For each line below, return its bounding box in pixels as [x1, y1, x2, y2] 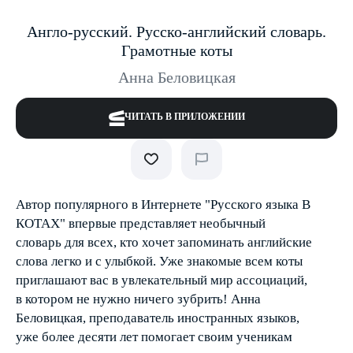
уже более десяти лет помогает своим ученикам [16, 329, 292, 344]
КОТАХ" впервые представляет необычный [16, 216, 266, 231]
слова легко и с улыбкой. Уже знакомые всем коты [16, 254, 303, 269]
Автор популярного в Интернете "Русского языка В [16, 197, 310, 212]
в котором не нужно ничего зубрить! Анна [16, 292, 261, 307]
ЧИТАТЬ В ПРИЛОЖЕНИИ [124, 111, 245, 122]
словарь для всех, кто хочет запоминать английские [16, 235, 312, 250]
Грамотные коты [121, 42, 232, 59]
